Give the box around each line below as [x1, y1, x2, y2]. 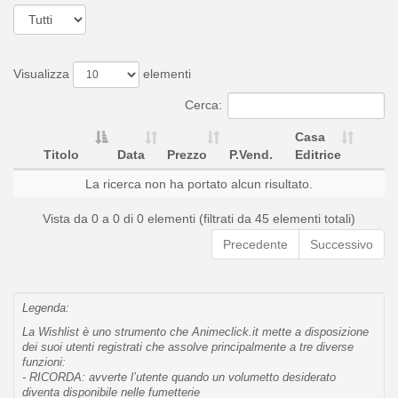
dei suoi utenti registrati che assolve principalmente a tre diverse [22, 340, 354, 354]
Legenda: [22, 301, 69, 314]
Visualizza [13, 66, 73, 81]
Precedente [223, 236, 288, 251]
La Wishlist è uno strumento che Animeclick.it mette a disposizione [22, 325, 369, 338]
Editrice [295, 147, 341, 162]
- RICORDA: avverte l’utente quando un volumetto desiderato [22, 370, 336, 384]
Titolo [44, 147, 79, 162]
